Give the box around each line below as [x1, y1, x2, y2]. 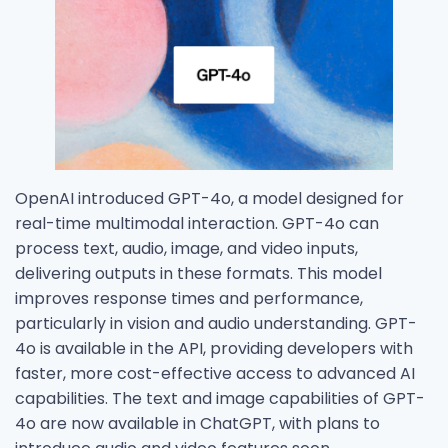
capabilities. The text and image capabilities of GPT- [15, 387, 425, 411]
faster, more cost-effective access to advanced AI [15, 362, 415, 386]
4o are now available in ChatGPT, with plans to [15, 412, 380, 436]
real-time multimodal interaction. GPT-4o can [15, 212, 379, 236]
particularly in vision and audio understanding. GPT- [15, 312, 417, 336]
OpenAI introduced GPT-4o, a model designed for [15, 187, 404, 211]
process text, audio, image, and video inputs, [15, 237, 358, 261]
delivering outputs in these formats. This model [15, 262, 382, 286]
